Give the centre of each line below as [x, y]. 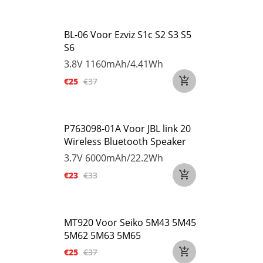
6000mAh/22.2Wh [124, 158]
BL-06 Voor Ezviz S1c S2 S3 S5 [128, 35]
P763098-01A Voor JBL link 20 [127, 129]
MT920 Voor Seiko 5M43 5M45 [130, 222]
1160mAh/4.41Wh [124, 64]
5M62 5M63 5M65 [102, 235]
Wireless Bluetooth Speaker [125, 141]
